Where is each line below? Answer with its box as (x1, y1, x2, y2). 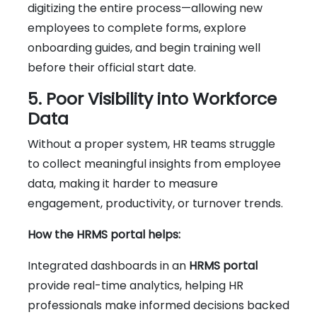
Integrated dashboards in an (28, 257, 189, 274)
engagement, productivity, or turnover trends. (28, 195, 283, 212)
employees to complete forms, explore (28, 19, 246, 36)
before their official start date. (28, 59, 196, 76)
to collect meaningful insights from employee (28, 155, 281, 172)
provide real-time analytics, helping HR (28, 277, 243, 294)
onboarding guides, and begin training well (28, 39, 260, 56)
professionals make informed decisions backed (28, 296, 289, 313)
